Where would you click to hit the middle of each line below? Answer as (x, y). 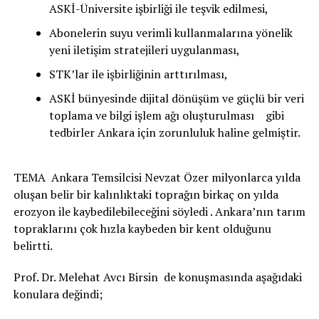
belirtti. (33, 246)
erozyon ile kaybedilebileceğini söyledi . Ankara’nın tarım (159, 211)
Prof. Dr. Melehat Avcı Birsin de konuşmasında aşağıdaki (157, 277)
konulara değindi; (58, 294)
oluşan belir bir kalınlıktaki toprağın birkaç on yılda (146, 194)
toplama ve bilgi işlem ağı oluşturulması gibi (166, 115)
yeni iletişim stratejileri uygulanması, (144, 50)
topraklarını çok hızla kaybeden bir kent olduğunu (142, 229)
